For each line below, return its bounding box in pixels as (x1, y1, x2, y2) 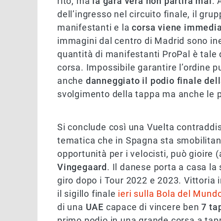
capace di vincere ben (106, 202, 202, 213)
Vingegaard (57, 162, 108, 173)
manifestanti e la (57, 22, 132, 33)
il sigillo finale (57, 188, 118, 199)
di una (57, 202, 86, 213)
